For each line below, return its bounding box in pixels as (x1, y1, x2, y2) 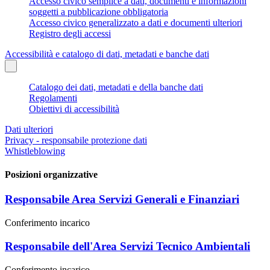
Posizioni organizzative (5, 169, 98, 180)
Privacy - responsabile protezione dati (5, 134, 147, 145)
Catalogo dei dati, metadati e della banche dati (29, 81, 203, 92)
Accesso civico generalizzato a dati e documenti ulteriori (29, 17, 242, 28)
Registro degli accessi (29, 28, 111, 39)
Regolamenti (29, 92, 77, 103)
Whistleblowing (5, 145, 65, 156)
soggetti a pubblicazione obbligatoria (29, 6, 168, 17)
